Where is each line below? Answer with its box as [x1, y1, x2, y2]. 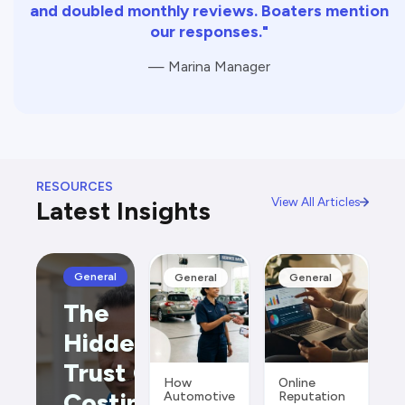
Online [278, 375, 316, 391]
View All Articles [271, 193, 360, 209]
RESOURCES [36, 179, 113, 195]
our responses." [150, 22, 268, 42]
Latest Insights [36, 195, 211, 227]
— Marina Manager [148, 58, 270, 76]
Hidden [63, 327, 149, 359]
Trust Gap [63, 357, 182, 389]
